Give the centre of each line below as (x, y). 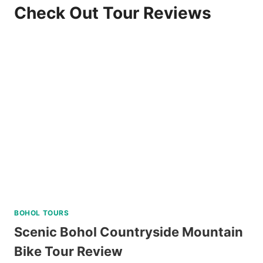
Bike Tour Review (68, 251)
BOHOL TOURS (42, 213)
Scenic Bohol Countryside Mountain (129, 232)
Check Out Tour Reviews (113, 13)
